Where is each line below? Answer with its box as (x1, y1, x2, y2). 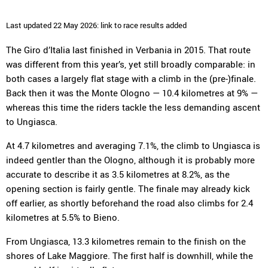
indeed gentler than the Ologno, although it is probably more (6, 154, 255, 166)
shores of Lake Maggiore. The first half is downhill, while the (6, 249, 253, 261)
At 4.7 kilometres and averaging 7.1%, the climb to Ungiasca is (6, 139, 260, 151)
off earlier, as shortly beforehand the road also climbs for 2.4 (6, 197, 253, 209)
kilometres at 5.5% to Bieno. (6, 211, 120, 223)
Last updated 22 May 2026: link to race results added (6, 20, 187, 31)
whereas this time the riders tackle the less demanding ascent (6, 101, 260, 113)
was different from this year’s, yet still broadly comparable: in (6, 58, 255, 70)
